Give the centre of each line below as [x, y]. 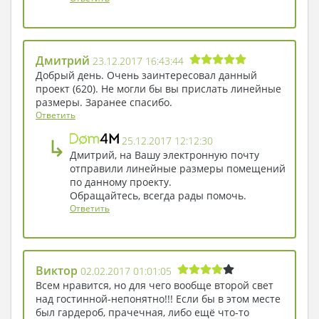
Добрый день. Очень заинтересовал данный [146, 75]
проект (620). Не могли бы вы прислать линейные [158, 88]
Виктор [58, 270]
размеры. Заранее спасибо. [104, 102]
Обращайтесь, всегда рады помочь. [158, 195]
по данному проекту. [121, 182]
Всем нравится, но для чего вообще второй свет [155, 285]
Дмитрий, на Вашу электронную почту [164, 155]
